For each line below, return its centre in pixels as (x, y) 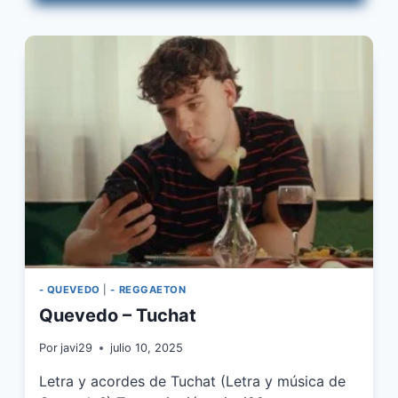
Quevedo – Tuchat (117, 315)
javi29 (76, 348)
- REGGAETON (148, 289)
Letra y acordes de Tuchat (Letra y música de (192, 382)
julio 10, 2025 (146, 348)
